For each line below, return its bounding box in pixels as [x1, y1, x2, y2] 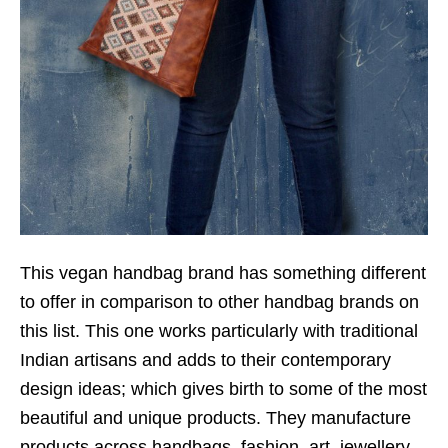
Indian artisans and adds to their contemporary [20, 350, 391, 371]
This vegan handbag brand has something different [20, 263, 426, 284]
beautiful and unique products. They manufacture [20, 408, 411, 429]
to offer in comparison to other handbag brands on [20, 292, 419, 313]
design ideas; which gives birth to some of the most [20, 379, 427, 400]
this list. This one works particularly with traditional [20, 321, 418, 342]
